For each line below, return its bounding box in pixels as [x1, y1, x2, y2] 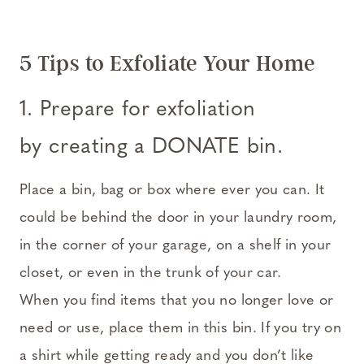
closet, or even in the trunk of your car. [19, 266, 282, 282]
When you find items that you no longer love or [19, 293, 334, 310]
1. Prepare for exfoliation [19, 99, 256, 122]
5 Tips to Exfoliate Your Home [19, 50, 316, 77]
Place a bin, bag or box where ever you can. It [19, 183, 325, 199]
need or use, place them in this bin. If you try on [19, 321, 341, 337]
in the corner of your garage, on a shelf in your [19, 238, 331, 254]
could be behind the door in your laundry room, [19, 210, 337, 227]
